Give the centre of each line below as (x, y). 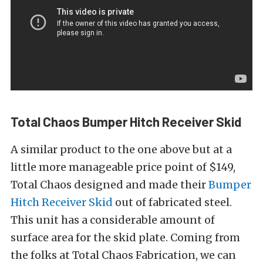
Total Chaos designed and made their (109, 184)
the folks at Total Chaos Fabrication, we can (123, 255)
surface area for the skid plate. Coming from (125, 237)
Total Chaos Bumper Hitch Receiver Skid (126, 121)
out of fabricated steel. (172, 202)
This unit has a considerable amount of (113, 220)
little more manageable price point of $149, (123, 167)
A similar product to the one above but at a (121, 149)
